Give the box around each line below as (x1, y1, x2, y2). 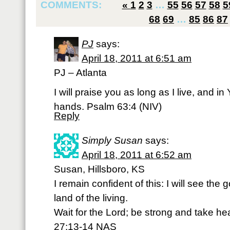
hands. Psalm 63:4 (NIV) (54, 101, 162, 112)
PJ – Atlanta (54, 67, 107, 78)
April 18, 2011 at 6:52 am (82, 149, 191, 160)
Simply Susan (82, 135, 143, 146)
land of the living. (54, 193, 128, 203)
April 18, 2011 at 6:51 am (82, 53, 191, 64)
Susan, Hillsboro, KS (54, 164, 145, 175)
